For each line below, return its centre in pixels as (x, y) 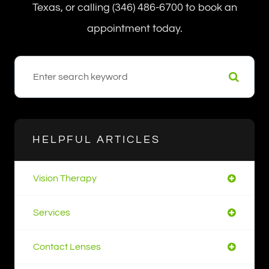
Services (52, 213)
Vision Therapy (65, 179)
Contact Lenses (67, 247)
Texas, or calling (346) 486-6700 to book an (134, 8)
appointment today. (134, 29)
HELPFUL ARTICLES (96, 140)
